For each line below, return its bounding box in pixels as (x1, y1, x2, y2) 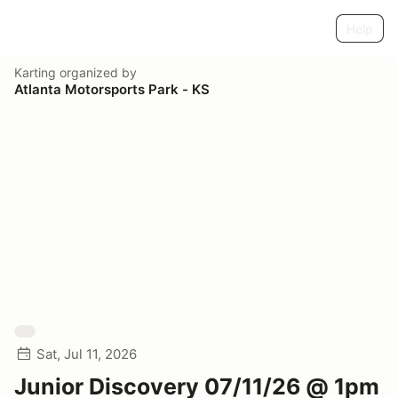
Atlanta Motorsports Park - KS (14, 81, 210, 98)
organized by (56, 65, 137, 80)
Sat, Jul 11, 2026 (36, 346, 137, 362)
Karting (14, 65, 56, 80)
